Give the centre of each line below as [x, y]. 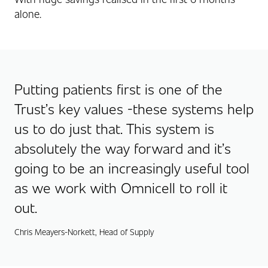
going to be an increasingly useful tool [132, 167]
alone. [28, 13]
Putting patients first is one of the [118, 88]
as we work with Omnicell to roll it [121, 187]
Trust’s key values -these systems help [134, 108]
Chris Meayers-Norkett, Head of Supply [84, 231]
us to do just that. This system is [114, 127]
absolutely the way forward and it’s [123, 147]
